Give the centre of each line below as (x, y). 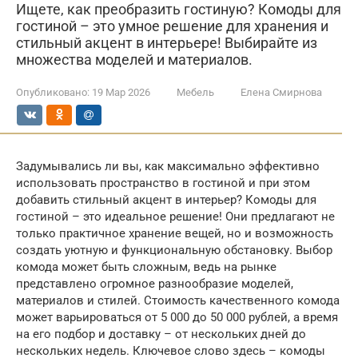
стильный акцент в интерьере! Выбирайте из (167, 43)
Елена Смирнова (281, 92)
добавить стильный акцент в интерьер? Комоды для (166, 200)
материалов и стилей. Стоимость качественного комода (178, 300)
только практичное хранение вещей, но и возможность (175, 233)
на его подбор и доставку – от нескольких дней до (161, 334)
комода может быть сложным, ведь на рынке (146, 267)
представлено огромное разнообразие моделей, (155, 284)
